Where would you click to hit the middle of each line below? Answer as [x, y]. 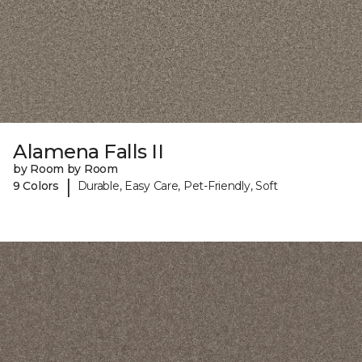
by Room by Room [65, 168]
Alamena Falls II [88, 151]
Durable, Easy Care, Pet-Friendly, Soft [177, 186]
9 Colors [36, 186]
